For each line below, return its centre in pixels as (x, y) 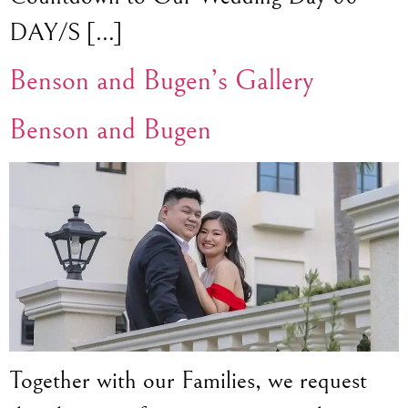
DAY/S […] (66, 32)
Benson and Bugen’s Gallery (162, 80)
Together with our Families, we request (188, 381)
